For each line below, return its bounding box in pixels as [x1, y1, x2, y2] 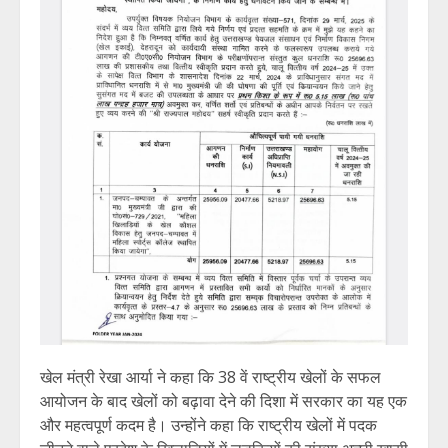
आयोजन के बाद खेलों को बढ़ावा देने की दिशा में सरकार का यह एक [40, 389, 407, 412]
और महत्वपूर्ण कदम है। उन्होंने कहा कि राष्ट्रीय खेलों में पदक [40, 413, 377, 436]
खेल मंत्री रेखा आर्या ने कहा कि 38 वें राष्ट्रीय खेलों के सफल [40, 365, 381, 388]
